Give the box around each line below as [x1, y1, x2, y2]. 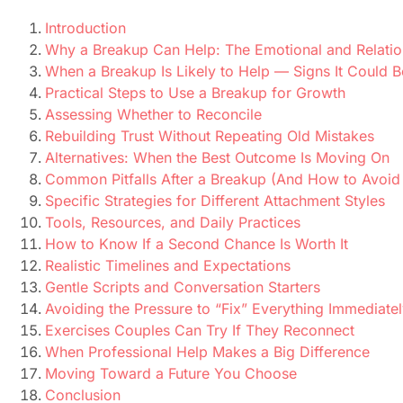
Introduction [45, 19, 126, 38]
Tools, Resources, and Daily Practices [45, 213, 300, 232]
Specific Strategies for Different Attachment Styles [45, 192, 385, 210]
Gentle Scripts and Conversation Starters [45, 278, 320, 297]
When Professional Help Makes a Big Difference [45, 343, 370, 362]
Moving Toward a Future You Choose [45, 364, 297, 383]
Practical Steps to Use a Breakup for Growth [45, 84, 345, 103]
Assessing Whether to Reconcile [45, 105, 262, 124]
